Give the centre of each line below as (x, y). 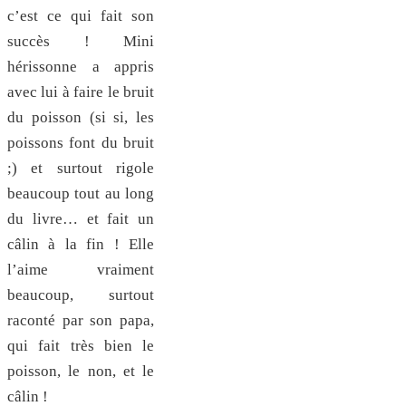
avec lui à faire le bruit (81, 92)
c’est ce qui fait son (81, 15)
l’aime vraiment (81, 269)
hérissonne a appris (81, 66)
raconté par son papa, (81, 320)
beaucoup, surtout (81, 295)
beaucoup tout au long (81, 193)
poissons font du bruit (81, 142)
